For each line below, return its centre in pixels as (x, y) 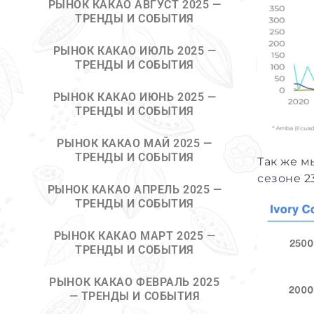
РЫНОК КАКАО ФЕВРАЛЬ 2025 (135, 282)
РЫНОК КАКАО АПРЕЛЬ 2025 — (135, 190)
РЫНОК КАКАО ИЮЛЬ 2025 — (135, 51)
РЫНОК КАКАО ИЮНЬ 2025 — (135, 97)
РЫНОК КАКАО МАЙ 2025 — (135, 143)
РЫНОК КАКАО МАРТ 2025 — (135, 236)
